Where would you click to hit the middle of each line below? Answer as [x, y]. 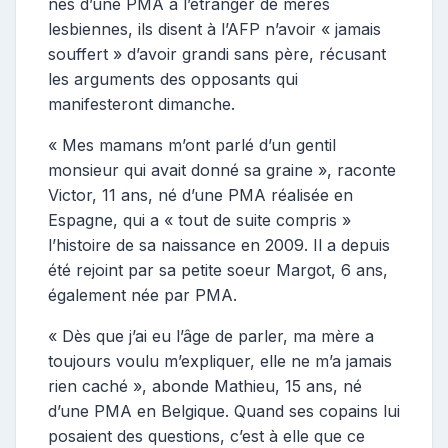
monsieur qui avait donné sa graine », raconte [222, 169]
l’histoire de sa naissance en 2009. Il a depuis [219, 244]
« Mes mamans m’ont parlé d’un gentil [192, 144]
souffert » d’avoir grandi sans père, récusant [217, 53]
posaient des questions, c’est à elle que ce [206, 435]
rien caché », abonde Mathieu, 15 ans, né [205, 385]
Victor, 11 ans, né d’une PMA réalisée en [200, 194]
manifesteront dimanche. [141, 103]
